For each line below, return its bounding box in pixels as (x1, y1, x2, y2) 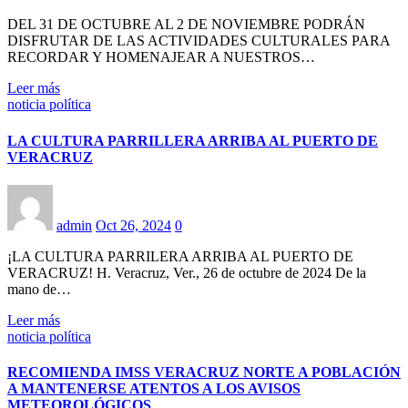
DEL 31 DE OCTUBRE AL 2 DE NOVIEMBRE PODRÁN (7, 16, 365, 33)
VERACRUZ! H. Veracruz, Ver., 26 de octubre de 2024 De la (7, 264, 366, 280)
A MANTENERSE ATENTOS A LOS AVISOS (7, 381, 301, 397)
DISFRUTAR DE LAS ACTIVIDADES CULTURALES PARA (7, 33, 390, 49)
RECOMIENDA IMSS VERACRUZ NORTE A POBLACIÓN (7, 364, 401, 381)
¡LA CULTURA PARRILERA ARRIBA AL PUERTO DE (7, 248, 353, 264)
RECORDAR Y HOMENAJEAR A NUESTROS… (7, 49, 315, 66)
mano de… (7, 280, 71, 297)
